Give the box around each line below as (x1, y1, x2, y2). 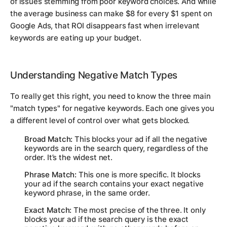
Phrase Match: (24, 169, 77, 179)
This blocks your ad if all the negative (72, 134, 208, 144)
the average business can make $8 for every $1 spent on (10, 8, 212, 18)
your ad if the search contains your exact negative (24, 178, 204, 188)
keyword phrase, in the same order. (24, 187, 150, 198)
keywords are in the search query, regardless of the (24, 143, 208, 153)
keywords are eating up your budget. (10, 32, 141, 43)
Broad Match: (24, 134, 73, 144)
